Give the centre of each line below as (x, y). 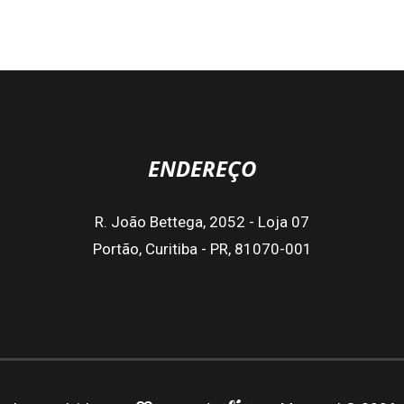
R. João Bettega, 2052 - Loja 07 (202, 221)
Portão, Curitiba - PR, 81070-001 (202, 248)
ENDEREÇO (202, 168)
